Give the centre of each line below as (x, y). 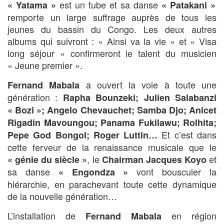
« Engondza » (93, 172)
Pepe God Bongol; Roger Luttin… (83, 135)
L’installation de (46, 216)
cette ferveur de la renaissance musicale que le (112, 147)
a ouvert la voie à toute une (148, 85)
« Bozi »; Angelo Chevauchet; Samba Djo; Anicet (112, 110)
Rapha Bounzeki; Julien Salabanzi (140, 98)
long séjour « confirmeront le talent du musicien (112, 53)
